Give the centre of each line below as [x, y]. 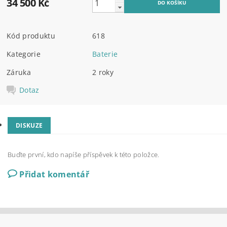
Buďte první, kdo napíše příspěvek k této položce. [84, 154]
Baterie [105, 54]
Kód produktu [31, 36]
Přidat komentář [54, 174]
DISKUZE [29, 125]
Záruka [19, 72]
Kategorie [24, 54]
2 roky [103, 72]
